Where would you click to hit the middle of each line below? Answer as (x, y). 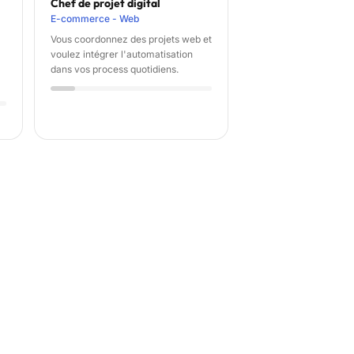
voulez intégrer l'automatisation (122, 55)
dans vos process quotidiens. (115, 70)
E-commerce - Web (95, 19)
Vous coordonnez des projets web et (131, 40)
